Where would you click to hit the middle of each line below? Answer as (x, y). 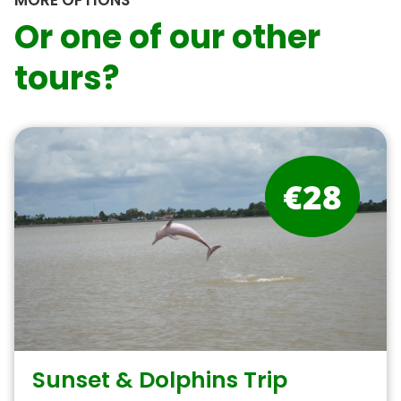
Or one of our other (167, 37)
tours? (67, 78)
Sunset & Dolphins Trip (159, 380)
